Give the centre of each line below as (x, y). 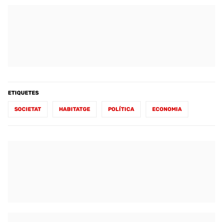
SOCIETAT (28, 109)
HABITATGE (75, 109)
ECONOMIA (167, 109)
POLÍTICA (121, 109)
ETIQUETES (23, 93)
